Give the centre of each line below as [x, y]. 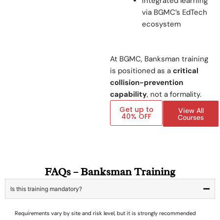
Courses [191, 117]
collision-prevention [147, 82]
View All [191, 110]
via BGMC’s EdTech [175, 13]
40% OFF [136, 116]
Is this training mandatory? [46, 189]
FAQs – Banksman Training [110, 172]
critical [186, 70]
